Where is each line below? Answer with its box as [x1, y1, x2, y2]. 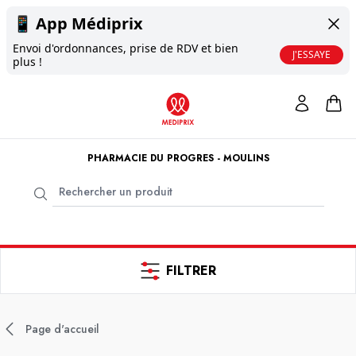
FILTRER [165, 261, 216, 280]
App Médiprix [36, 13, 143, 34]
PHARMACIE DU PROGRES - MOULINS [87, 151, 269, 165]
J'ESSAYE [292, 48, 331, 61]
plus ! [13, 54, 42, 69]
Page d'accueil [25, 321, 99, 337]
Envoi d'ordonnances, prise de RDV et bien [13, 41, 238, 56]
